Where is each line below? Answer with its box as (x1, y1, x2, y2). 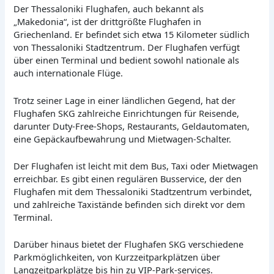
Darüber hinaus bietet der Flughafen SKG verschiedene (13, 238, 244, 251)
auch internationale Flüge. (13, 67, 124, 80)
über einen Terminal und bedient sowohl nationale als (13, 54, 240, 67)
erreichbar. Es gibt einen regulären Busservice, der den (13, 172, 242, 185)
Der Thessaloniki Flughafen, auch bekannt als (13, 2, 204, 15)
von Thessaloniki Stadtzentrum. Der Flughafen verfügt (13, 41, 240, 54)
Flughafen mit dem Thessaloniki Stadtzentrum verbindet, (13, 185, 253, 198)
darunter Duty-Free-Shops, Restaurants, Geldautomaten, (13, 119, 250, 132)
